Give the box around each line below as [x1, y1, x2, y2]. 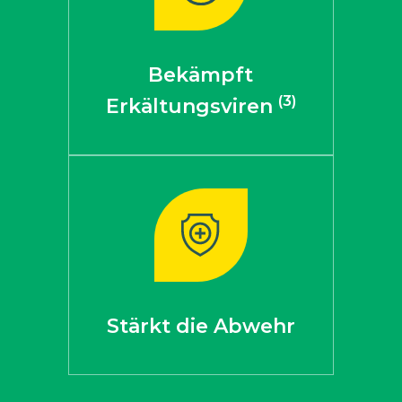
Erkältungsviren [105, 94, 278, 118]
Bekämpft [148, 63, 254, 87]
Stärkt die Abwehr [106, 314, 295, 338]
